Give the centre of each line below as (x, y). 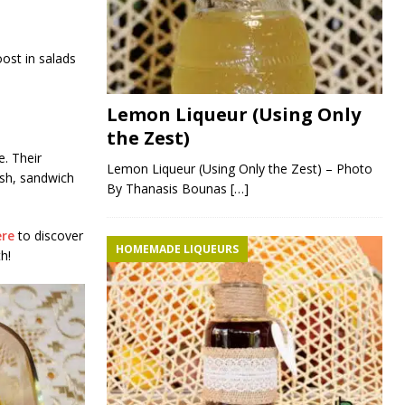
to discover (48, 236)
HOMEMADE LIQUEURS (177, 250)
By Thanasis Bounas (168, 189)
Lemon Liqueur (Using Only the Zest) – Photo (239, 169)
